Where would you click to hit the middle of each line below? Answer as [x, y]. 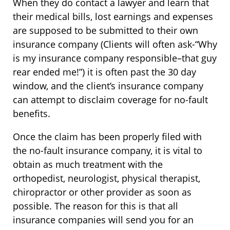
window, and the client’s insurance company [108, 86]
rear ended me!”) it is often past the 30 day [104, 72]
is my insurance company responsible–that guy [115, 58]
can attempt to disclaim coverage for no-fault [110, 100]
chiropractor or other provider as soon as [102, 192]
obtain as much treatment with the [88, 164]
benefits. [32, 113]
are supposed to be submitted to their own [106, 30]
